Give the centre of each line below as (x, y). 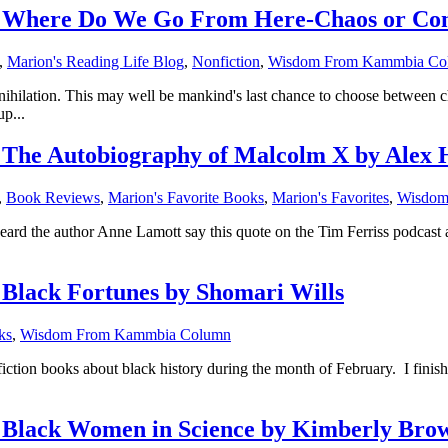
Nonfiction (226, 61)
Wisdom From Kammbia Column (125, 335)
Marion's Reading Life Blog (95, 61)
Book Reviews (53, 198)
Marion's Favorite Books (186, 198)
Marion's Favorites (330, 198)
